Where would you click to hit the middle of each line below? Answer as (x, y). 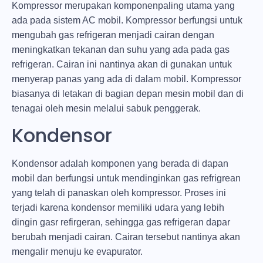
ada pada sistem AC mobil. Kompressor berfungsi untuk (127, 21)
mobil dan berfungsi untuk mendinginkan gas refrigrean (126, 178)
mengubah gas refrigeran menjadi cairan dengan (113, 35)
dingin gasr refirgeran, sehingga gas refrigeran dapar (121, 222)
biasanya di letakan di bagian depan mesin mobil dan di (128, 94)
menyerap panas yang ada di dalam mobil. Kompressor (127, 79)
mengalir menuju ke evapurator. (77, 251)
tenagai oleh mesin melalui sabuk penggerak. (106, 109)
